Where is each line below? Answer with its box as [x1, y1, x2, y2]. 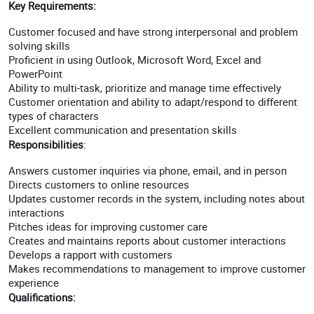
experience [8, 275, 59, 289]
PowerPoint [8, 67, 65, 81]
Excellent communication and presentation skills [8, 123, 237, 137]
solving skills [8, 39, 70, 53]
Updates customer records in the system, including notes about [8, 191, 305, 205]
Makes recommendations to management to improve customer [8, 261, 306, 275]
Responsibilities [8, 137, 83, 151]
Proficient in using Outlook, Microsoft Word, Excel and [8, 53, 261, 67]
